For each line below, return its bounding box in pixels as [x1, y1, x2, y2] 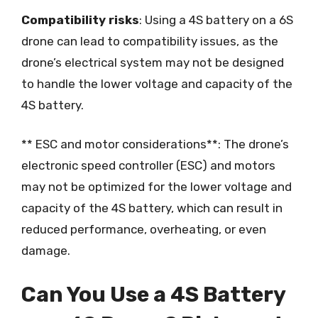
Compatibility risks [21, 12, 139, 27]
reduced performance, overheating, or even [21, 222, 266, 236]
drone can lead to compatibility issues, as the [21, 33, 278, 48]
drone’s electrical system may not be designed [21, 55, 284, 70]
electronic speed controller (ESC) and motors [21, 158, 275, 172]
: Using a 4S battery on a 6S [139, 12, 293, 27]
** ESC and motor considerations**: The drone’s [21, 137, 289, 151]
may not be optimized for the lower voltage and [21, 180, 292, 194]
